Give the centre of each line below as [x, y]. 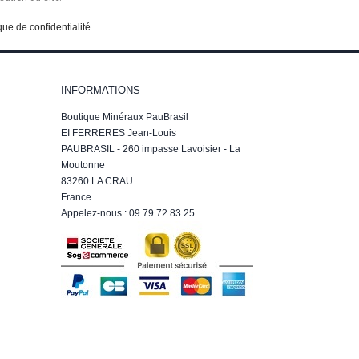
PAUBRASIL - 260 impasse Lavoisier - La [151, 149]
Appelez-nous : [95, 213]
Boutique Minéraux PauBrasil [125, 117]
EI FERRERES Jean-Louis [119, 133]
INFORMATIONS [101, 90]
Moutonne [83, 165]
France [76, 197]
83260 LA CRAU [97, 181]
